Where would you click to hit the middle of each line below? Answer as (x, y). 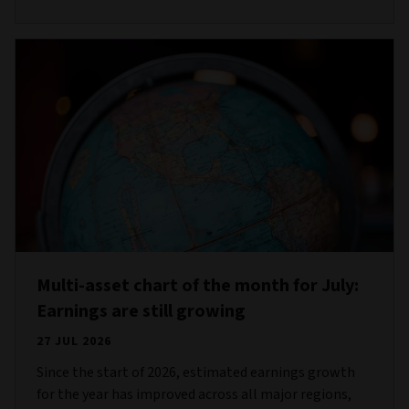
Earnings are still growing (141, 311)
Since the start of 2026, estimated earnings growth (196, 372)
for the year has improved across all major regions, (194, 394)
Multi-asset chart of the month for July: (198, 285)
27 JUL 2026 (74, 341)
